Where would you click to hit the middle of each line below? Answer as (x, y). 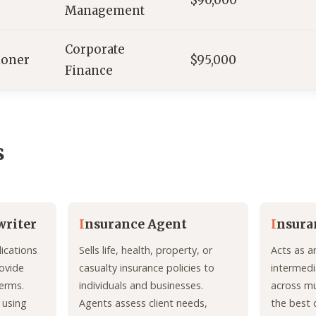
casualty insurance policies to (147, 268)
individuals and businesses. (141, 286)
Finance (89, 71)
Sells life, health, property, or (146, 250)
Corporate (95, 50)
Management (105, 11)
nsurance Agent (136, 225)
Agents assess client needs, (143, 303)
